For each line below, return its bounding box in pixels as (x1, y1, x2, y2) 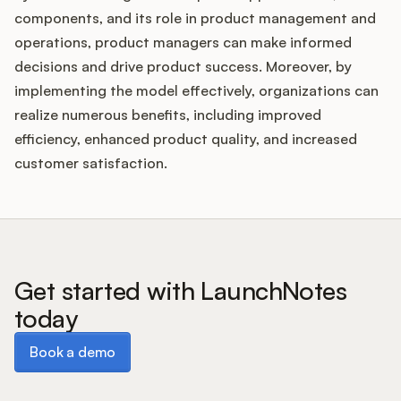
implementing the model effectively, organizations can (14, 81, 379, 100)
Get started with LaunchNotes (14, 274, 347, 307)
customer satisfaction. (14, 154, 167, 173)
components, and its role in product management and (14, 9, 376, 28)
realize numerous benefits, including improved (14, 106, 321, 124)
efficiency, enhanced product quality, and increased (14, 130, 357, 149)
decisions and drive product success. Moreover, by (14, 57, 352, 76)
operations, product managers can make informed (14, 33, 352, 52)
